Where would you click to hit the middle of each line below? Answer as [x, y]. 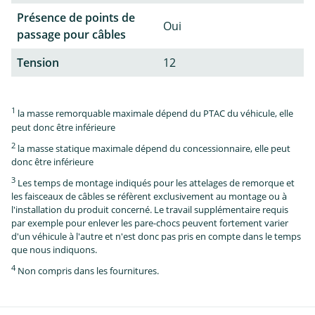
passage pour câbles [71, 35]
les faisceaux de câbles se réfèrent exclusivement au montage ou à [149, 197]
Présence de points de [76, 18]
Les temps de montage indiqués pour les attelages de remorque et [155, 183]
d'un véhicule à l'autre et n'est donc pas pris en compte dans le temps [156, 237]
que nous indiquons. [54, 250]
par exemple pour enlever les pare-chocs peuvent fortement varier [150, 223]
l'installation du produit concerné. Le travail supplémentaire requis [150, 210]
